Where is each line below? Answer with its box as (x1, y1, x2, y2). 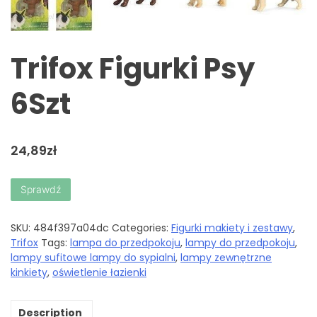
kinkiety (11, 265, 47, 279)
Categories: (112, 220, 171, 235)
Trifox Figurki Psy (11, 49, 255, 89)
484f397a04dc (33, 220, 109, 235)
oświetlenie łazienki (52, 265, 146, 279)
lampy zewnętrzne (180, 250, 272, 265)
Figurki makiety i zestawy (171, 220, 293, 235)
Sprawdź (21, 183, 61, 195)
